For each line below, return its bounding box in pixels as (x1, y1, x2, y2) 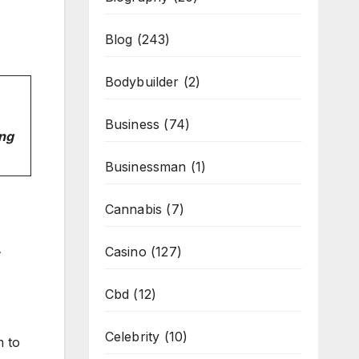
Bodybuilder (104, 74, 179, 90)
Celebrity (104, 329, 160, 345)
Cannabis (104, 201, 163, 217)
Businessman (104, 159, 187, 175)
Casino (104, 244, 147, 260)
